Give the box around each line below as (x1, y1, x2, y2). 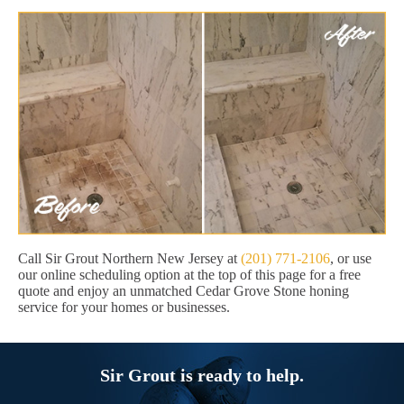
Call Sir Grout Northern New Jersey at (18, 251, 241, 267)
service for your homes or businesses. (18, 299, 230, 316)
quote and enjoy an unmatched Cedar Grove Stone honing (18, 283, 349, 299)
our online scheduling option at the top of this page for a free (18, 267, 361, 283)
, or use (330, 251, 372, 267)
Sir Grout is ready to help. (100, 365, 304, 386)
